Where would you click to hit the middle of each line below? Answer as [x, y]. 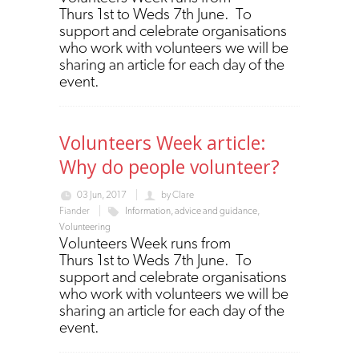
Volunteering [85, 226]
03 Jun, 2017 [102, 194]
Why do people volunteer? [169, 166]
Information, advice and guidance [191, 210]
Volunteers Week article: [163, 142]
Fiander [75, 210]
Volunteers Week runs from [145, 242]
